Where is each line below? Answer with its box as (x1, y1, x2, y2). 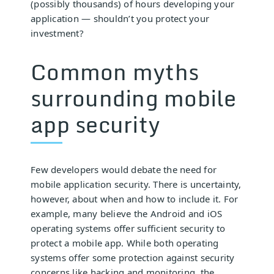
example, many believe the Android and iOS (31, 207, 223, 220)
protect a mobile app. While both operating (31, 236, 219, 249)
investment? (31, 27, 84, 39)
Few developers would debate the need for (31, 163, 217, 176)
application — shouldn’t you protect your (31, 12, 209, 24)
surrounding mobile (31, 80, 237, 116)
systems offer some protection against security (31, 251, 235, 264)
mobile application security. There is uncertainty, (31, 177, 242, 190)
